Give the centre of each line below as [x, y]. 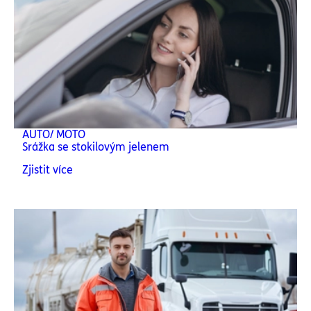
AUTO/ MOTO [54, 134]
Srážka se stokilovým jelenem [96, 147]
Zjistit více [48, 170]
